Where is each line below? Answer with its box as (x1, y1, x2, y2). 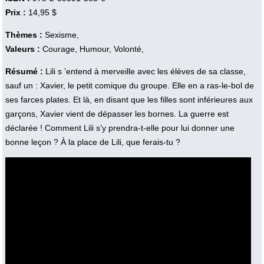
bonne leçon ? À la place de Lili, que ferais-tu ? (5, 137, 180, 147)
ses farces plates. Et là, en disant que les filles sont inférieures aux (5, 94, 253, 104)
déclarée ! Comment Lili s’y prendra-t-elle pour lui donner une (5, 123, 235, 133)
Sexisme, (42, 29, 79, 39)
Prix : (5, 7, 26, 17)
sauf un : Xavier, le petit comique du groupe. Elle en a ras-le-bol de (5, 80, 254, 90)
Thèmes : (5, 29, 42, 39)
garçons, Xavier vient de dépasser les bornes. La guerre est (5, 108, 229, 118)
